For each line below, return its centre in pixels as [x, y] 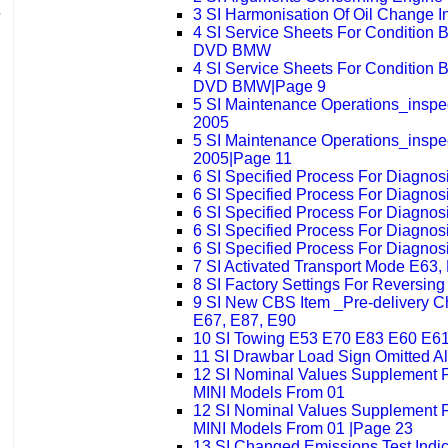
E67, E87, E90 [244, 321]
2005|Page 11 [242, 159]
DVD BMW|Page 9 [259, 87]
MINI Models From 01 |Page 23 [302, 429]
